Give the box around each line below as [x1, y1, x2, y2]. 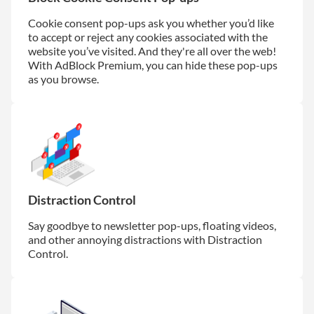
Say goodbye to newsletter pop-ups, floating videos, [28, 218, 276, 232]
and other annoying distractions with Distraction [28, 232, 262, 246]
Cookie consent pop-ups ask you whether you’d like [28, 15, 274, 29]
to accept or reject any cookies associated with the [28, 29, 268, 43]
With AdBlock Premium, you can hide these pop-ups [28, 57, 278, 71]
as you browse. [28, 71, 99, 86]
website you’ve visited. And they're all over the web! [28, 43, 276, 57]
